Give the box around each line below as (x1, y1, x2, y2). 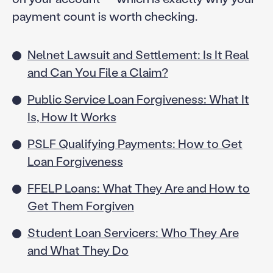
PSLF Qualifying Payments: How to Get (27, 135, 243, 152)
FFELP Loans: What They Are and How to (27, 180, 250, 196)
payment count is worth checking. (12, 7, 197, 24)
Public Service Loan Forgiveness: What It (27, 91, 249, 107)
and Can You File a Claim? (27, 64, 168, 80)
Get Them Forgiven (27, 197, 134, 214)
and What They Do (27, 242, 129, 258)
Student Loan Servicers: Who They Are (27, 224, 239, 241)
